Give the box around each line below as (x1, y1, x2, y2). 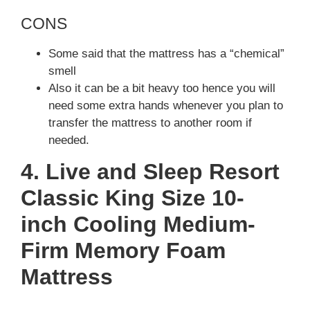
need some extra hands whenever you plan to (48, 98, 283, 112)
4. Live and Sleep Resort (21, 159, 280, 185)
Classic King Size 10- (21, 185, 244, 211)
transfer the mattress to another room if (48, 116, 252, 129)
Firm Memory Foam (21, 238, 226, 264)
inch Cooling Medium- (21, 212, 255, 237)
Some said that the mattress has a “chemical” (48, 46, 284, 60)
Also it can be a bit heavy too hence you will (48, 81, 275, 95)
